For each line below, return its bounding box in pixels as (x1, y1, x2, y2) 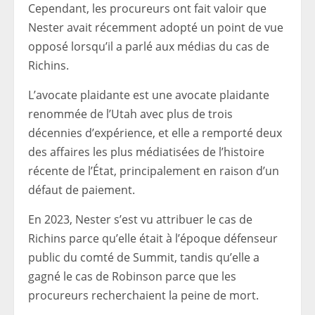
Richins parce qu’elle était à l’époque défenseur (28, 231, 278, 246)
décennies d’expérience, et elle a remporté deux (28, 125, 282, 141)
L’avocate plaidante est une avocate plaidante (28, 87, 269, 103)
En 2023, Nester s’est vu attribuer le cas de (28, 212, 252, 227)
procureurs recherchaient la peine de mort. (28, 288, 259, 303)
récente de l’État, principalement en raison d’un (28, 163, 279, 179)
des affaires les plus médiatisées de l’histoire (28, 144, 264, 160)
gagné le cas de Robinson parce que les (28, 269, 236, 284)
